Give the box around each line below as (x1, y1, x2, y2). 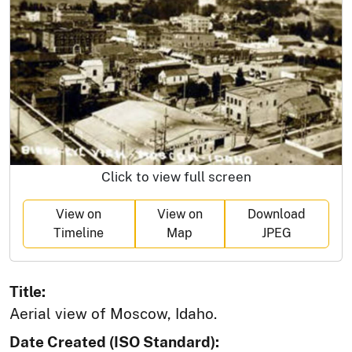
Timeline (53, 225, 104, 241)
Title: (9, 283, 46, 301)
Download (247, 207, 306, 222)
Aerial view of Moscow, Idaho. (9, 305, 217, 323)
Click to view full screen (101, 169, 251, 185)
